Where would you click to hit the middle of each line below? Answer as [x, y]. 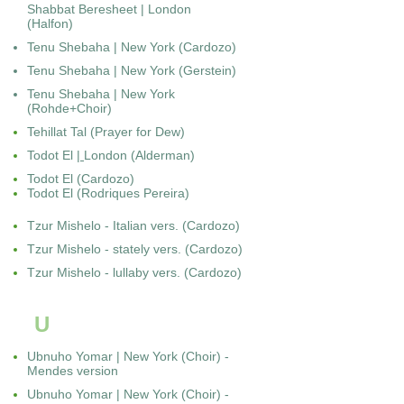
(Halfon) [50, 23]
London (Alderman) [139, 155]
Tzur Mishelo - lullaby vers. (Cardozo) [134, 272]
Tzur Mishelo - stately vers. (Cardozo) [135, 249]
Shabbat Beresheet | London [109, 9]
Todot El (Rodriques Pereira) [108, 193]
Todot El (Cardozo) [81, 179]
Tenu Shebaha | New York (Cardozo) [132, 47]
